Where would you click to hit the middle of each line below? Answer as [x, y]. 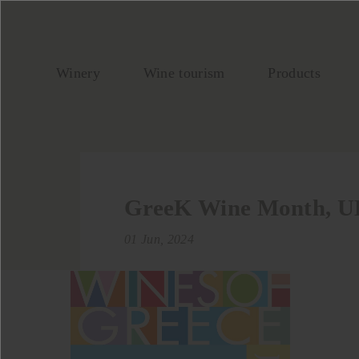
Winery [78, 73]
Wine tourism [184, 73]
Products [294, 73]
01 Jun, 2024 [159, 239]
